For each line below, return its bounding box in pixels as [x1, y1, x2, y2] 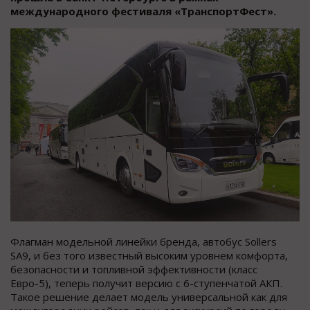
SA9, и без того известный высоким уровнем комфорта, [10, 248, 288, 263]
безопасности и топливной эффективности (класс [10, 262, 257, 277]
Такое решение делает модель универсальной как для [10, 290, 287, 304]
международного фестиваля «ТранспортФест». [10, 4, 276, 19]
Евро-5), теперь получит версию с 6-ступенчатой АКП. [10, 276, 282, 291]
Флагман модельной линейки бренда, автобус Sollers [10, 235, 277, 249]
